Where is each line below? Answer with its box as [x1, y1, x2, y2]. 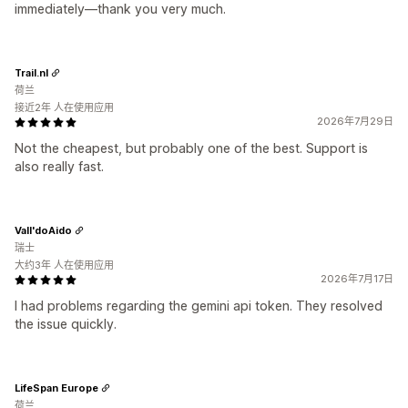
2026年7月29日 [317, 115, 393, 127]
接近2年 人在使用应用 [15, 101, 114, 114]
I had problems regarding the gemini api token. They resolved [15, 298, 382, 313]
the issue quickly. [15, 316, 117, 331]
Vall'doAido [15, 223, 72, 237]
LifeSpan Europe [15, 381, 98, 394]
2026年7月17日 [321, 272, 393, 285]
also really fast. [15, 158, 104, 174]
